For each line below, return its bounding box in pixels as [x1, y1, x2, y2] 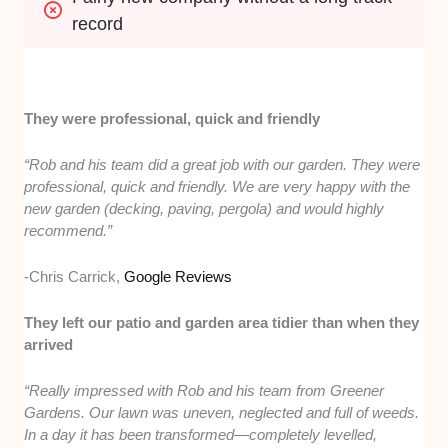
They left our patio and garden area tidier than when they [24, 313, 420, 331]
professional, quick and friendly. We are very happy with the [24, 177, 411, 195]
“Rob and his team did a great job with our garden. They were [24, 155, 421, 173]
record [72, 13, 124, 34]
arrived [24, 335, 74, 353]
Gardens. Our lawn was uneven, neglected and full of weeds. [24, 403, 420, 421]
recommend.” [24, 221, 113, 239]
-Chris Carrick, [24, 267, 125, 285]
